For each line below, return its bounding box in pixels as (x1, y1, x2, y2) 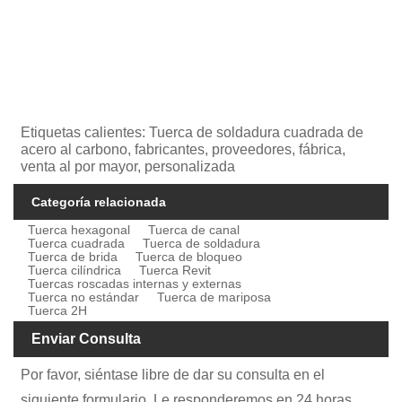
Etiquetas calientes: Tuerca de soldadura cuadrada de (21, 124, 364, 140)
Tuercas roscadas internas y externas (28, 275, 242, 291)
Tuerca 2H (28, 302, 88, 318)
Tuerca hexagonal (28, 222, 131, 237)
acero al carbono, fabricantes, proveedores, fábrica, (21, 141, 346, 157)
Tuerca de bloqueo (135, 249, 243, 264)
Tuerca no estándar (28, 289, 140, 304)
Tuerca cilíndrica (28, 262, 122, 277)
